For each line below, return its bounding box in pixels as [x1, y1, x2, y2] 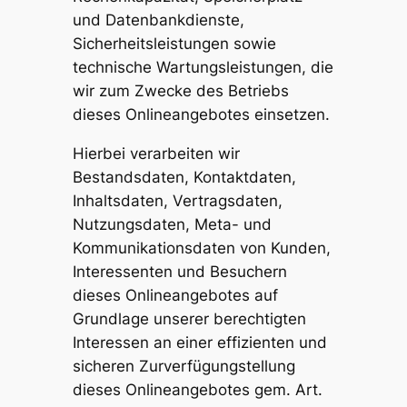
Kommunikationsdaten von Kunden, [72, 238, 331, 257]
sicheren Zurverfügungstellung [72, 356, 295, 375]
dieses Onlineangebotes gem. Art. [72, 380, 323, 399]
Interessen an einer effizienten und [72, 333, 327, 352]
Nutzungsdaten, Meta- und [72, 214, 272, 233]
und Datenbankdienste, [72, 10, 244, 29]
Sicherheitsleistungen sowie [72, 34, 276, 53]
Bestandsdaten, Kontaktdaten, [72, 167, 296, 186]
